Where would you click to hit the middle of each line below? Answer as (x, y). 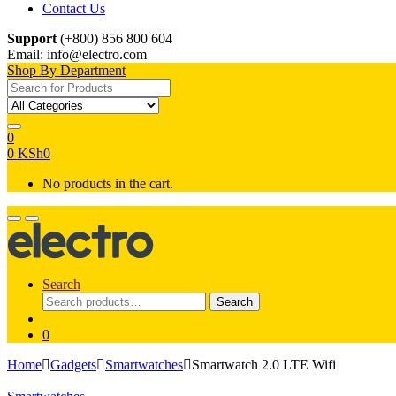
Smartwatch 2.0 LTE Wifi (264, 365)
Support (32, 38)
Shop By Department (66, 70)
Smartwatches (144, 365)
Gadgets (73, 365)
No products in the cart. (108, 183)
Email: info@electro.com (77, 54)
